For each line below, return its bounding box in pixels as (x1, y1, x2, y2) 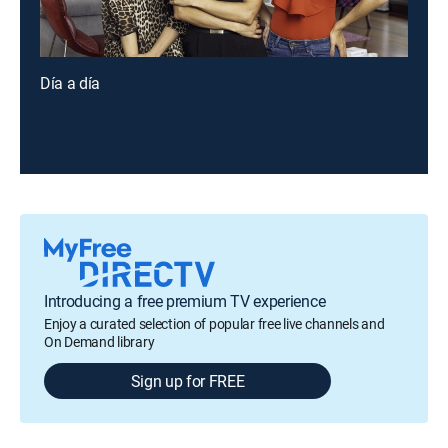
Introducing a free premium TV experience (44, 290, 326, 312)
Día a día (40, 72, 101, 94)
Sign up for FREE (130, 370, 245, 392)
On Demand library (44, 332, 155, 351)
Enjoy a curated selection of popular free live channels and (44, 314, 385, 333)
